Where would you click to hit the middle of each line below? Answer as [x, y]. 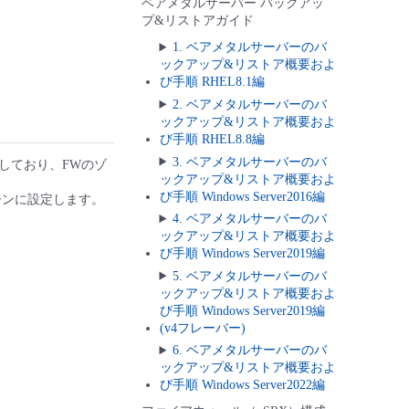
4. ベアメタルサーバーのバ [250, 219]
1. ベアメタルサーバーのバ [250, 47]
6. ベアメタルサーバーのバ [250, 351]
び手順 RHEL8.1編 [212, 82]
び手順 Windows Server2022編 [242, 385]
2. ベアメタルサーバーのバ [250, 104]
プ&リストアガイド [197, 21]
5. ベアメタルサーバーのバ [250, 276]
